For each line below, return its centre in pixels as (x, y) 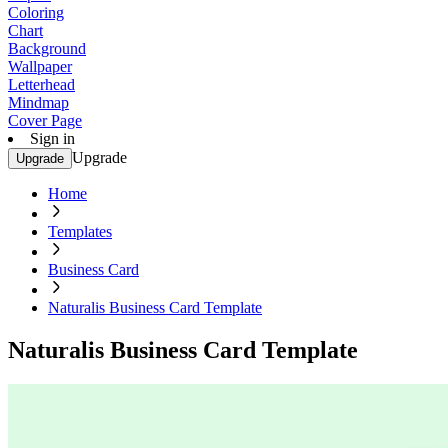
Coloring (36, 12)
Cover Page (45, 120)
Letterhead (41, 84)
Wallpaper (40, 66)
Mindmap (38, 102)
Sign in (52, 138)
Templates (80, 231)
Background (47, 48)
